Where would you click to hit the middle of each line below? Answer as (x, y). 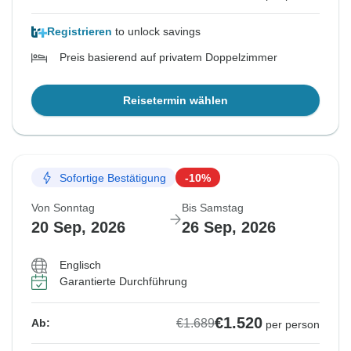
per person (293, 325)
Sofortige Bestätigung (113, 177)
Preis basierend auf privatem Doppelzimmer (168, 58)
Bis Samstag (213, 208)
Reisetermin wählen (175, 101)
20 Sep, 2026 (78, 228)
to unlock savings (156, 32)
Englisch (80, 265)
